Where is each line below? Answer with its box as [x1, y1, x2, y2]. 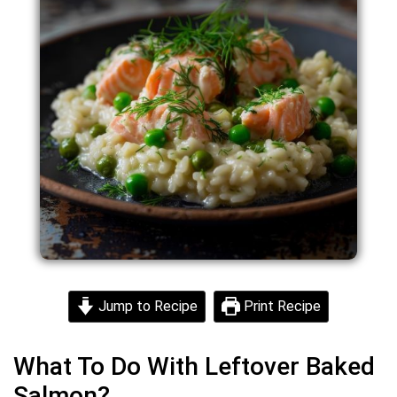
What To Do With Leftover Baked [13, 351, 375, 381]
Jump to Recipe [95, 297, 198, 315]
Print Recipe [240, 297, 322, 315]
